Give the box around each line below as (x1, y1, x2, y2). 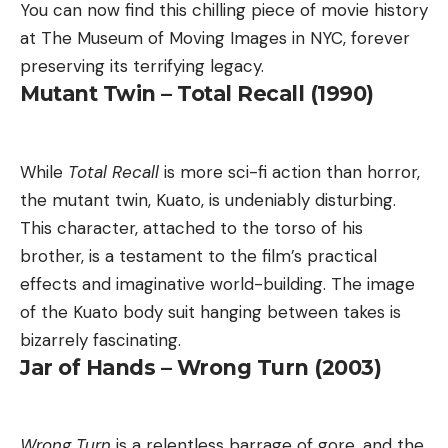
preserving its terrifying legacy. (20, 55, 264, 78)
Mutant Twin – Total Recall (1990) (20, 81, 374, 107)
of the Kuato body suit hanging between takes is (20, 300, 401, 323)
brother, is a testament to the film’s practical (20, 244, 377, 267)
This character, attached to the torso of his (20, 216, 363, 239)
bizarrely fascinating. (20, 328, 181, 351)
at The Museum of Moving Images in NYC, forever (20, 27, 410, 50)
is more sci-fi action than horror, (159, 160, 420, 183)
